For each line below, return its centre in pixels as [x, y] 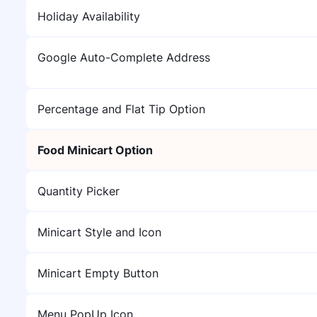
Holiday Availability [89, 16]
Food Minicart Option [95, 150]
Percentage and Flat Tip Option [121, 109]
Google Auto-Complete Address [124, 57]
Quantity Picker [79, 191]
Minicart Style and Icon [99, 232]
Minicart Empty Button [98, 273]
